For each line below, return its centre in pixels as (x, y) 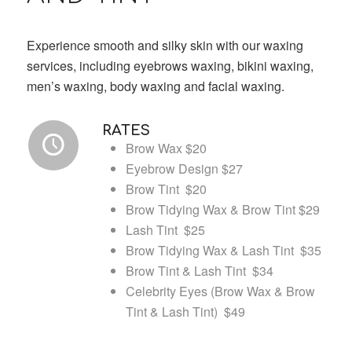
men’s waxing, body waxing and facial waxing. (155, 86)
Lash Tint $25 (165, 229)
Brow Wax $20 (166, 148)
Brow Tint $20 (166, 189)
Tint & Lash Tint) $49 (185, 311)
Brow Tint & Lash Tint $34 (199, 270)
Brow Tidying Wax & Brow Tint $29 (222, 209)
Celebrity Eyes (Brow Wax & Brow (220, 291)
